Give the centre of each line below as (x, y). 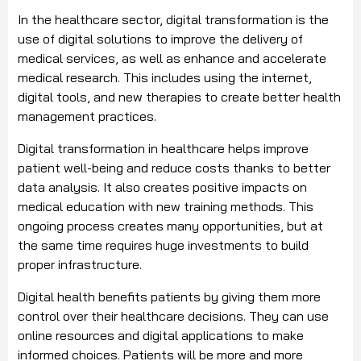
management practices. (87, 116)
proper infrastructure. (80, 265)
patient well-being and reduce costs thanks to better (174, 168)
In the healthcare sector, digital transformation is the (173, 20)
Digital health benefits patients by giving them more (169, 297)
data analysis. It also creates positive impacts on (162, 187)
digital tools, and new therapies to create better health (179, 97)
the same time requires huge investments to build (163, 245)
